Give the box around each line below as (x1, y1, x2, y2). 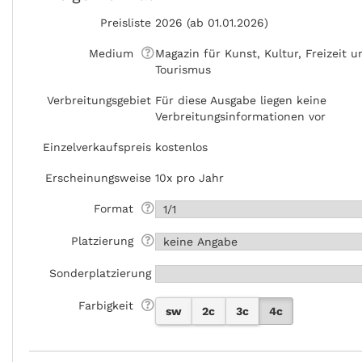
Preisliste (100, 16, 151, 29)
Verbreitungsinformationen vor (155, 110, 326, 123)
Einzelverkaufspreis (43, 141, 151, 154)
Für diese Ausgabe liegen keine (155, 94, 326, 107)
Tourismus (155, 63, 211, 76)
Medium (89, 47, 137, 60)
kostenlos (155, 141, 208, 154)
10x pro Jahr (155, 171, 224, 184)
